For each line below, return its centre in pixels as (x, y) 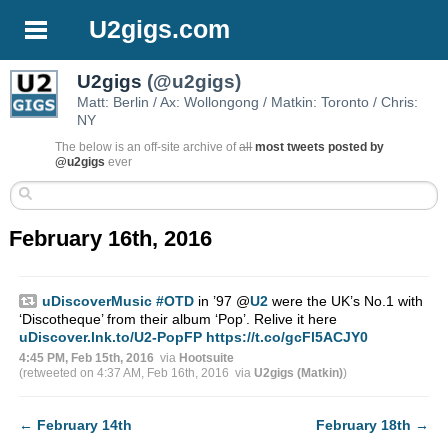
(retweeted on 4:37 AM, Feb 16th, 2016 (126, 373)
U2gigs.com (160, 29)
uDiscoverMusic (96, 301)
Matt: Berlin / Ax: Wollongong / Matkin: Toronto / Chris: (248, 102)
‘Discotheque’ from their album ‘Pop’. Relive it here (177, 319)
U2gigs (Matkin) (298, 373)
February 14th (84, 425)
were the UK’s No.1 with (345, 301)
